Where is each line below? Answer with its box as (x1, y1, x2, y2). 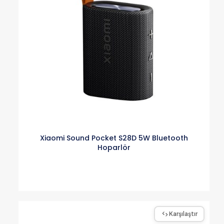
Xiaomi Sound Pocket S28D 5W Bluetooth (39, 133, 188, 143)
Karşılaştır (168, 210, 197, 218)
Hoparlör (97, 142, 130, 153)
